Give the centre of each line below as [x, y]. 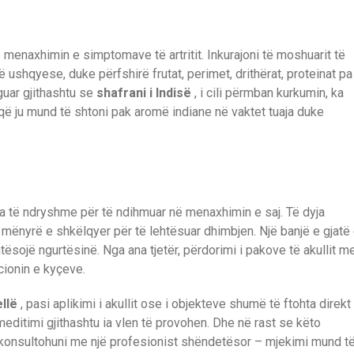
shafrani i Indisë [144, 92]
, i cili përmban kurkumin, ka [267, 92]
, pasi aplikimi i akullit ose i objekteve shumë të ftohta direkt [184, 304]
